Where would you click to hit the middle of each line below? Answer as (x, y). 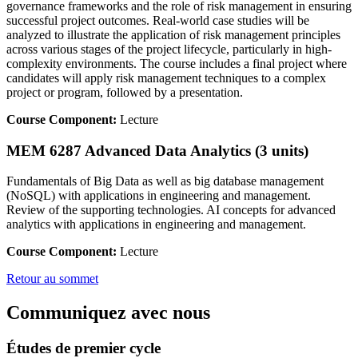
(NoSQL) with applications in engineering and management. (159, 196)
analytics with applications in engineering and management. (156, 225)
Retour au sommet (52, 279)
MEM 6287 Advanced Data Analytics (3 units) (157, 150)
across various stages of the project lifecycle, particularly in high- (169, 49)
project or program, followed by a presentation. (125, 92)
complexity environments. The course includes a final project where (177, 64)
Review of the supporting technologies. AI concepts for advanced (171, 210)
